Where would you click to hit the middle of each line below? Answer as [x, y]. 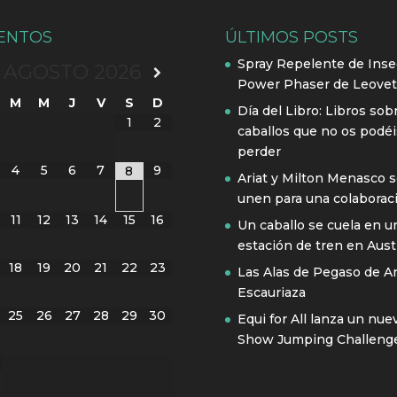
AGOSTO [47, 72]
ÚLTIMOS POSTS [291, 37]
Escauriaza [271, 292]
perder [259, 151]
